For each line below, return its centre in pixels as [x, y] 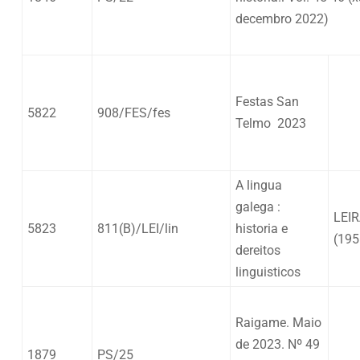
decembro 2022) [282, 18]
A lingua [259, 185]
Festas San [267, 101]
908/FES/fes [134, 112]
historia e [262, 228]
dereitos [258, 250]
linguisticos [268, 272]
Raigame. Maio [278, 322]
